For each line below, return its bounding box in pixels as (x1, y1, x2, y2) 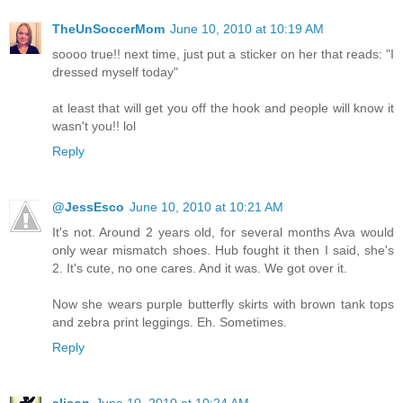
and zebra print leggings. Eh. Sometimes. (52, 314, 287, 329)
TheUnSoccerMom (52, 21, 165, 36)
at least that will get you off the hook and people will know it (52, 100, 394, 115)
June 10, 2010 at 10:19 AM (170, 21, 324, 36)
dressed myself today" (52, 64, 178, 79)
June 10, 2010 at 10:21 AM (130, 199, 283, 214)
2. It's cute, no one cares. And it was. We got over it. (52, 260, 347, 275)
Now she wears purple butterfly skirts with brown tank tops (52, 296, 394, 311)
